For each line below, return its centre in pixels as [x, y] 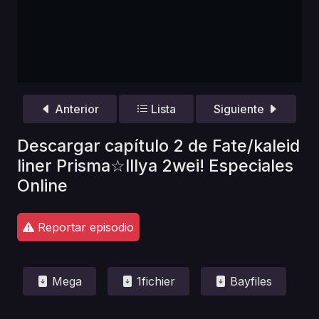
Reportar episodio [84, 227]
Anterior [75, 109]
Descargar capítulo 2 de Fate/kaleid [158, 145]
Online [42, 185]
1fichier [154, 281]
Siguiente [241, 109]
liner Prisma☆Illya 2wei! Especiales [155, 165]
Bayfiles [249, 281]
